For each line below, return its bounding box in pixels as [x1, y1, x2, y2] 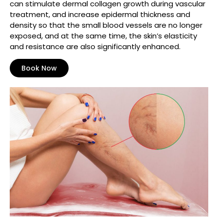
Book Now [21, 63, 57, 73]
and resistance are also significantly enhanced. [10, 41, 181, 52]
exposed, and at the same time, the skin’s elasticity [10, 30, 197, 41]
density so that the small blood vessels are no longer [10, 19, 202, 30]
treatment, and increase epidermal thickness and [10, 9, 190, 19]
